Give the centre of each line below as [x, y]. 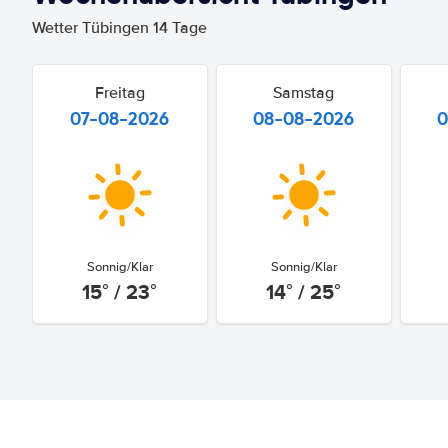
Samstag [304, 93]
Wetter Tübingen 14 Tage [119, 28]
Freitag [119, 93]
